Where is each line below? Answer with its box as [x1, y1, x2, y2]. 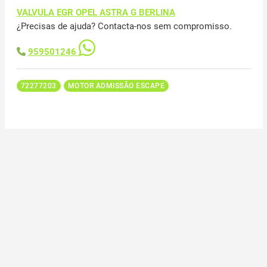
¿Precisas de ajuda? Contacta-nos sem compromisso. [16, 20, 232, 32]
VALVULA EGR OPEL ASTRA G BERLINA [16, 7, 175, 18]
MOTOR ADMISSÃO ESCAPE [67, 81, 164, 90]
